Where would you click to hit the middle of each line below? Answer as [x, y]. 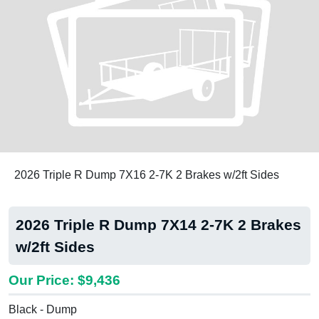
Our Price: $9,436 [64, 280]
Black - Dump [43, 309]
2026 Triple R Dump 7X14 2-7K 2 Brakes [158, 224]
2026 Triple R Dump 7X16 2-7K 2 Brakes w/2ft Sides [147, 174]
